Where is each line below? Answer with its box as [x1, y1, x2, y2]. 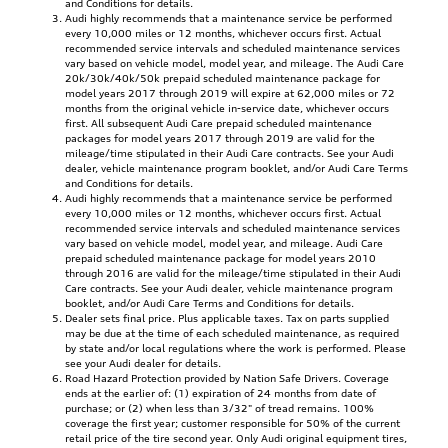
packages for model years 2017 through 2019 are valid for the [65, 131, 375, 144]
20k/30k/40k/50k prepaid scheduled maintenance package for [65, 71, 380, 84]
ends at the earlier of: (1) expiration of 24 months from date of [65, 386, 376, 399]
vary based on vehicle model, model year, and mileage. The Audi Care [65, 56, 404, 69]
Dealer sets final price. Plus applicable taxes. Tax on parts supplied [65, 311, 389, 324]
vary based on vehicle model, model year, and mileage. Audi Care [65, 236, 383, 249]
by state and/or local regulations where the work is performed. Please [65, 341, 406, 354]
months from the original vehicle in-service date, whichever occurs [65, 101, 389, 114]
